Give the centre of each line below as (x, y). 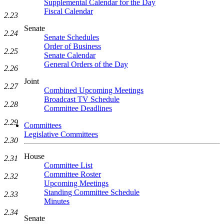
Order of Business (72, 46)
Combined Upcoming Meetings (94, 90)
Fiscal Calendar (68, 11)
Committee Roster (72, 174)
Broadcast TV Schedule (82, 99)
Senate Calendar (70, 55)
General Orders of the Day (86, 64)
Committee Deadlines (78, 108)
